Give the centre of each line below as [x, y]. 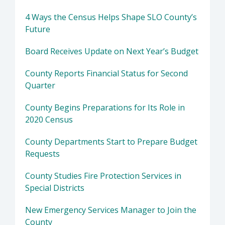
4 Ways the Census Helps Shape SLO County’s [111, 17]
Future [38, 29]
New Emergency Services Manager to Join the [111, 210]
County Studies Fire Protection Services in [103, 176]
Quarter [40, 86]
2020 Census [49, 120]
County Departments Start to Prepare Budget [111, 142]
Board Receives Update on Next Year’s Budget [112, 51]
